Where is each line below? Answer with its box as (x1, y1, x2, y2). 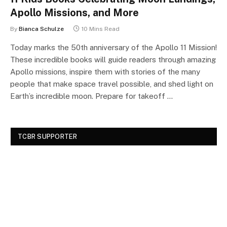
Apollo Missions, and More (10, 7, 139, 19)
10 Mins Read (82, 25, 120, 32)
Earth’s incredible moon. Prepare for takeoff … (10, 92, 173, 100)
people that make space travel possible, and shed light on (10, 80, 213, 88)
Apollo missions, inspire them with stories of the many (10, 67, 200, 76)
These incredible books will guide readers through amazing (10, 55, 216, 64)
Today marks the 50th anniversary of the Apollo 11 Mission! (10, 43, 217, 52)
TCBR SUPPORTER (18, 133, 78, 140)
